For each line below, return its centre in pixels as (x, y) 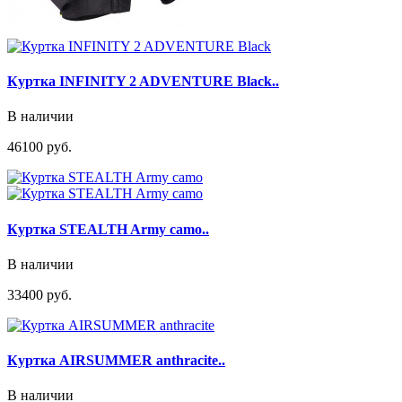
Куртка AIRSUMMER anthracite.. (116, 361)
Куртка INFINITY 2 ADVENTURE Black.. (143, 82)
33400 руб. (39, 294)
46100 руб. (39, 147)
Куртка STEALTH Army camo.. (108, 229)
